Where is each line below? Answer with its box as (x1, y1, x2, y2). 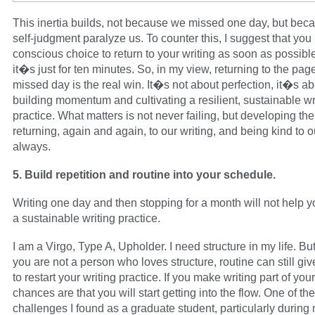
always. (13, 140, 51, 153)
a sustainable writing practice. (13, 212, 160, 225)
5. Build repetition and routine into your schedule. (13, 168, 276, 181)
